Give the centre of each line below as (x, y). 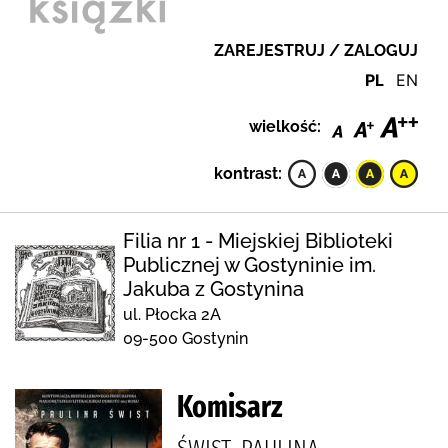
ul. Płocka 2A (172, 314)
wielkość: (285, 126)
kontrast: (248, 173)
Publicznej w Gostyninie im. (249, 264)
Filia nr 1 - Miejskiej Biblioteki (258, 240)
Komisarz (230, 406)
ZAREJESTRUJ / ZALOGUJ (316, 50)
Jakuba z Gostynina (213, 288)
